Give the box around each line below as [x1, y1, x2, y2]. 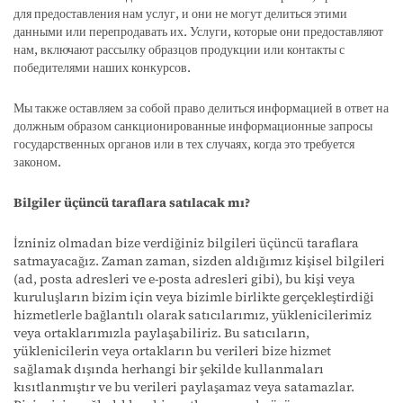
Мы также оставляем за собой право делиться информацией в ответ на [13, 99, 389, 117]
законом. [13, 153, 61, 171]
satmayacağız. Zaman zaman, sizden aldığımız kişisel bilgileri [13, 252, 385, 270]
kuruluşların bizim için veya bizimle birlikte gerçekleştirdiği [13, 288, 374, 306]
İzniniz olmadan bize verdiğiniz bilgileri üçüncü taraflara [13, 234, 359, 252]
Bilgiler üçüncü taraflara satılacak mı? [13, 193, 250, 211]
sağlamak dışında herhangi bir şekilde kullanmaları [13, 360, 324, 378]
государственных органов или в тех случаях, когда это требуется [13, 135, 354, 153]
